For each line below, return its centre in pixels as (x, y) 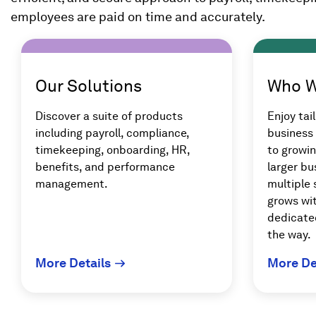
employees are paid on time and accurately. (138, 17)
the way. (289, 235)
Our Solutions (89, 86)
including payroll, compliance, (112, 133)
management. (72, 184)
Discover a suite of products (109, 116)
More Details (73, 263)
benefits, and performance (105, 167)
